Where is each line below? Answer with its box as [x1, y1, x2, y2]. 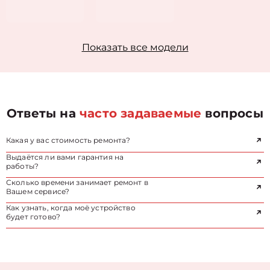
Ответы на [7, 106, 80, 121]
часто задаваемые [80, 106, 202, 121]
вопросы [201, 106, 263, 121]
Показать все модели [81, 42, 189, 53]
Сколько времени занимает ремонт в [6, 178, 148, 187]
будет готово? [6, 212, 60, 221]
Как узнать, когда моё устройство [6, 203, 136, 212]
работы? [6, 162, 39, 171]
